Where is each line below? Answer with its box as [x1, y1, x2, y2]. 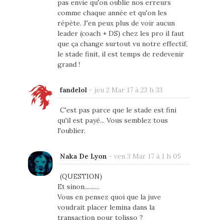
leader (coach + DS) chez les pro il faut [57, 28, 184, 38]
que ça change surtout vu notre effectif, [57, 39, 188, 48]
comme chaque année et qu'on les [57, 8, 167, 17]
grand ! [57, 59, 80, 69]
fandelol [59, 85, 87, 94]
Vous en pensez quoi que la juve [57, 192, 161, 201]
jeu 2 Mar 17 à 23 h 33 [94, 85, 163, 94]
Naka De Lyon [59, 151, 107, 161]
